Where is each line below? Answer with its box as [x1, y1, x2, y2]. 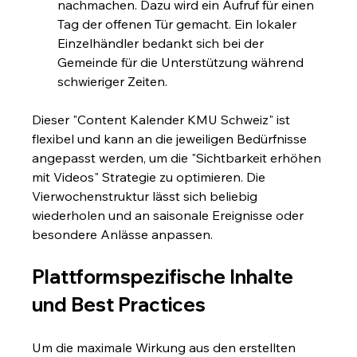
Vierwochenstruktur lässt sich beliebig [32, 187, 261, 204]
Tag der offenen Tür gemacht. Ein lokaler [57, 15, 300, 32]
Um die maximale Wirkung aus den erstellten [32, 339, 300, 355]
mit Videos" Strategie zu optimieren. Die [32, 168, 269, 185]
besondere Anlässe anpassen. [32, 226, 214, 242]
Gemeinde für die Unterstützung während [57, 53, 308, 70]
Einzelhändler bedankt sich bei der [57, 34, 268, 51]
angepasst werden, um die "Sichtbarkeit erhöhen [32, 149, 325, 166]
